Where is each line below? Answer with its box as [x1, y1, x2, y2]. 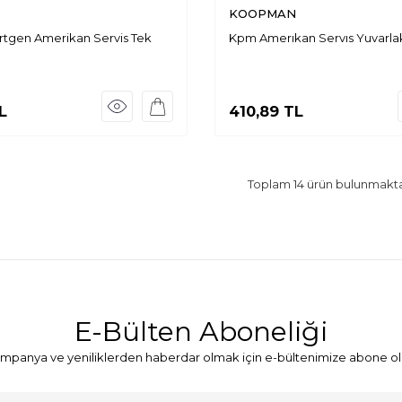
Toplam [248, 177, 293, 192]
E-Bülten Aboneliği [74, 315, 328, 349]
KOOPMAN [229, 5, 296, 21]
